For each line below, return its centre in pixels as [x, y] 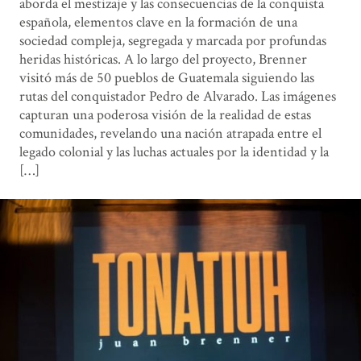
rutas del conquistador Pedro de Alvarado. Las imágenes [177, 96]
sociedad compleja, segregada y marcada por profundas [172, 40]
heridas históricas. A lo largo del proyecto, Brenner [163, 59]
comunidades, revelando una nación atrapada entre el [170, 133]
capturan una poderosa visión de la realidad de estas [165, 114]
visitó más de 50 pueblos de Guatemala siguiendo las [166, 77]
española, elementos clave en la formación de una [158, 22]
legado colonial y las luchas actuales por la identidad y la [174, 151]
